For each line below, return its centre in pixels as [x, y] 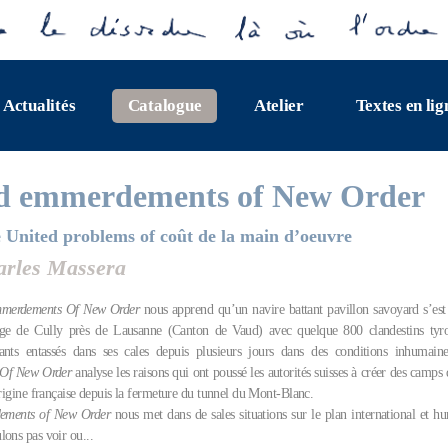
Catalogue [164, 105]
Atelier [278, 105]
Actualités [39, 105]
